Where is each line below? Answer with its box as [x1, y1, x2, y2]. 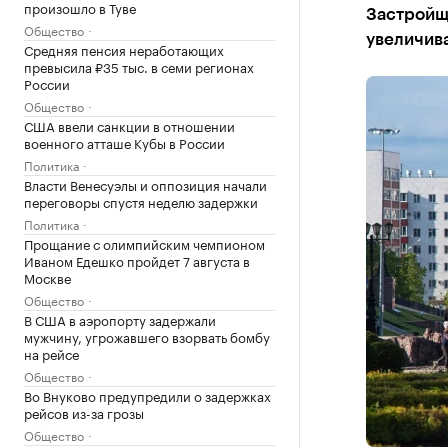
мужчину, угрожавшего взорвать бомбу [24, 326, 270, 346]
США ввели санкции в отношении [24, 115, 235, 135]
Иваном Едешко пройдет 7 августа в [24, 250, 250, 270]
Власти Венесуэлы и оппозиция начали [24, 174, 267, 194]
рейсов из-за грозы [24, 402, 144, 422]
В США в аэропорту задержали [24, 309, 216, 329]
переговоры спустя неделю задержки [24, 191, 258, 211]
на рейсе [24, 343, 79, 363]
